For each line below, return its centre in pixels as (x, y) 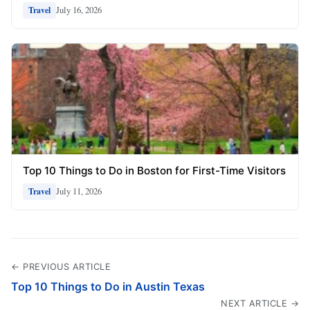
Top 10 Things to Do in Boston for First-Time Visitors (154, 170)
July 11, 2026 (79, 191)
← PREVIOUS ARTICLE (61, 266)
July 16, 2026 (79, 10)
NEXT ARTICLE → (260, 303)
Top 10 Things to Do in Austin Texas (108, 286)
